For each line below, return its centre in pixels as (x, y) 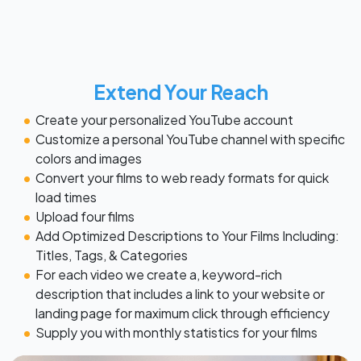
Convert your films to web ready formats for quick (182, 178)
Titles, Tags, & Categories (112, 255)
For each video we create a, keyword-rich (159, 274)
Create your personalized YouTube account (164, 120)
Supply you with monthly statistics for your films (176, 332)
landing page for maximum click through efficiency (183, 313)
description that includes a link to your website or (180, 294)
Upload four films (85, 216)
